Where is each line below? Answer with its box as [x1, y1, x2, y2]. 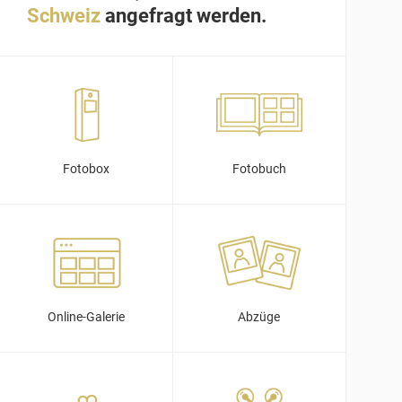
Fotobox [62, 161, 109, 176]
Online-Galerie [47, 309, 125, 324]
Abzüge [238, 309, 281, 324]
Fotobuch [232, 161, 286, 176]
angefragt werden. [100, 4, 267, 27]
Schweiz [27, 4, 101, 27]
